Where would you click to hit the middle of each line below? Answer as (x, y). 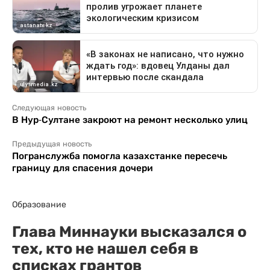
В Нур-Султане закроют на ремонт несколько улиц (130, 119)
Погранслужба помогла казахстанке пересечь (120, 155)
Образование (39, 204)
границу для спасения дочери (83, 168)
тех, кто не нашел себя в (105, 248)
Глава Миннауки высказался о (129, 231)
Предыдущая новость (52, 144)
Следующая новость (49, 108)
